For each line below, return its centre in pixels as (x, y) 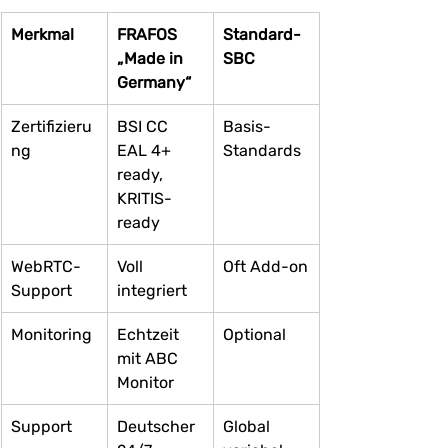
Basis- (247, 126)
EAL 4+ (146, 150)
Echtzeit (150, 334)
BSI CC (144, 126)
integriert (152, 290)
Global (248, 426)
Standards (262, 150)
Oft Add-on (265, 266)
